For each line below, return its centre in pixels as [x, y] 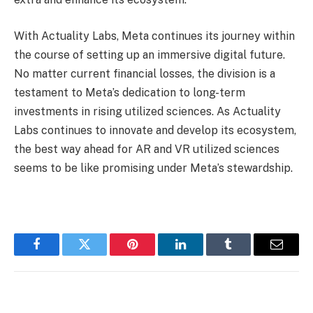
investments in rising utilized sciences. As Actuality [147, 112]
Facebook [60, 255]
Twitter [102, 255]
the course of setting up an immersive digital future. [150, 55]
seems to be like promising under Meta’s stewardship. [153, 168]
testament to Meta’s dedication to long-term [130, 93]
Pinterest [154, 255]
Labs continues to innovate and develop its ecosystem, [155, 131]
